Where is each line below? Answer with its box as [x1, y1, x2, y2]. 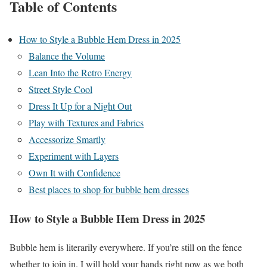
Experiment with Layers [29, 149, 119, 162]
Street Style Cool [29, 82, 92, 95]
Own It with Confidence [29, 166, 120, 179]
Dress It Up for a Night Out [29, 99, 132, 112]
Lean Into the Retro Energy [29, 66, 132, 79]
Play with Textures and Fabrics [29, 116, 144, 129]
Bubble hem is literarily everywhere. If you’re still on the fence [10, 241, 242, 254]
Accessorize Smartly [29, 132, 105, 145]
